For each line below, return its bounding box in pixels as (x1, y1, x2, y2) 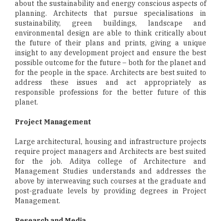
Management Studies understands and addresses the (15, 167, 206, 176)
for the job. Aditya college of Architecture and (15, 157, 206, 166)
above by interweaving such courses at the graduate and (15, 177, 206, 186)
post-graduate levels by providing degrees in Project (15, 186, 206, 196)
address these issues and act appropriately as (15, 78, 206, 87)
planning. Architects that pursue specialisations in (15, 9, 206, 18)
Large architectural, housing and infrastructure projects (15, 137, 206, 147)
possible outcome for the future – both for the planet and (15, 58, 206, 68)
